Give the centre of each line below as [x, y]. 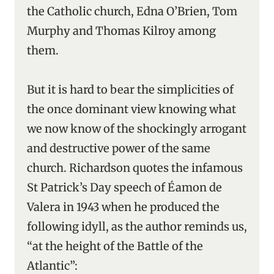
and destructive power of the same [119, 148]
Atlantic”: [52, 266]
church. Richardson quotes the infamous [135, 168]
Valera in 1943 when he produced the [123, 207]
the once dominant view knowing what [131, 109]
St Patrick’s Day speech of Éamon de [124, 187]
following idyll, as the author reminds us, [137, 227]
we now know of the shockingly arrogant [137, 129]
